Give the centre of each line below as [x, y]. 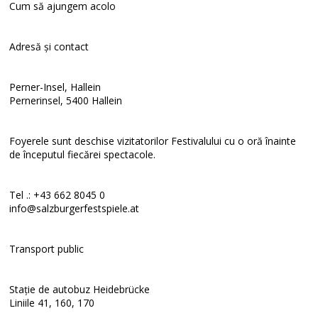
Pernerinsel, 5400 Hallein [66, 100]
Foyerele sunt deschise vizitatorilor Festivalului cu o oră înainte [153, 141]
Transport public [47, 249]
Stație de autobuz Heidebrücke [80, 289]
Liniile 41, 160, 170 [52, 303]
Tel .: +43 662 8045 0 [57, 195]
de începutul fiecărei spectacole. [83, 154]
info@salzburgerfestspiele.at [75, 208]
